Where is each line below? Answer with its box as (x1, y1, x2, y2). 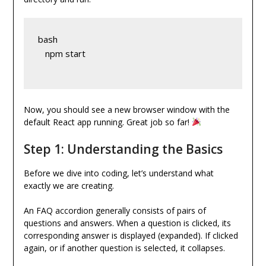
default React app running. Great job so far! (23, 116, 192, 128)
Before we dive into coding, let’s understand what (23, 167, 214, 179)
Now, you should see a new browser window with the (23, 104, 230, 116)
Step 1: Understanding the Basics (23, 141, 223, 158)
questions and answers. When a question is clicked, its (23, 217, 231, 229)
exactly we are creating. (23, 180, 114, 192)
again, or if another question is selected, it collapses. (23, 242, 225, 254)
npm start (37, 47, 85, 60)
